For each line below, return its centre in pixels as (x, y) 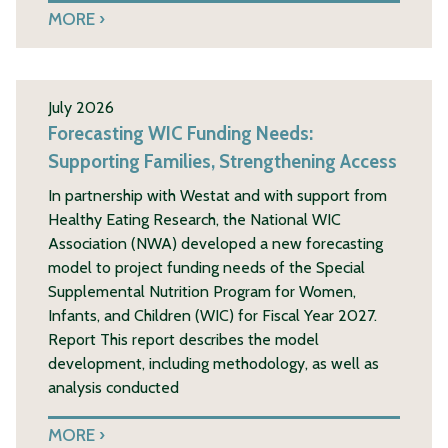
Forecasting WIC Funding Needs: (180, 133)
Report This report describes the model (183, 339)
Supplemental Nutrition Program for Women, (202, 291)
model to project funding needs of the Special (206, 267)
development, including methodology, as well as (213, 363)
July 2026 (81, 107)
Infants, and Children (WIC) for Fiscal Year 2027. (212, 315)
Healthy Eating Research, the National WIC (194, 219)
